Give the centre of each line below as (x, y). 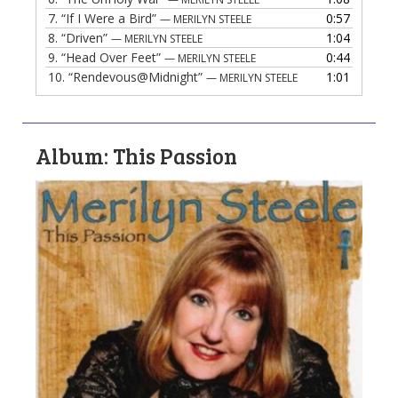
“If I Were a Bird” (111, 18)
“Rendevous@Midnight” (137, 76)
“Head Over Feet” (113, 57)
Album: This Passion (136, 155)
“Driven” (86, 37)
